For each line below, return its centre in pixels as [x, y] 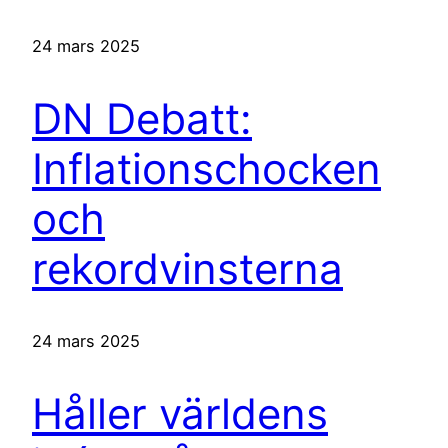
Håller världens [180, 414]
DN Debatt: [142, 118]
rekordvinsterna [187, 268]
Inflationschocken [206, 168]
